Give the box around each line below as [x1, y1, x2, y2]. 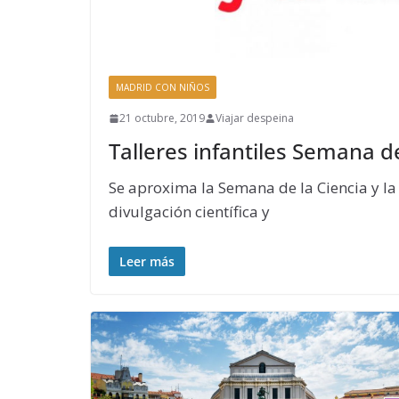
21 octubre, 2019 [119, 110, 205, 126]
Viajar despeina [216, 110, 294, 126]
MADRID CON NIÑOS [116, 81, 209, 94]
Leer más [119, 252, 175, 270]
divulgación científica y [109, 201, 270, 223]
